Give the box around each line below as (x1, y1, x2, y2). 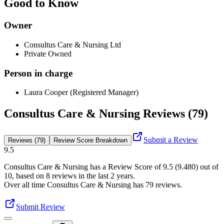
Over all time (4, 180, 47, 189)
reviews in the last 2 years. (50, 171, 135, 180)
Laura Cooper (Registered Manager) (24, 88, 138, 97)
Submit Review (16, 202, 65, 211)
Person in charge (4, 67, 72, 78)
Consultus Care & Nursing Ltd (24, 40, 121, 49)
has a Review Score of (88, 162, 163, 171)
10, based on (4, 171, 44, 180)
